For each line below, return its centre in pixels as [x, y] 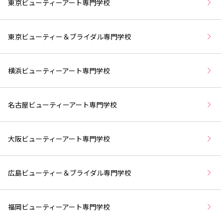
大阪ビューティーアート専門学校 [59, 138]
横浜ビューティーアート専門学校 [59, 70]
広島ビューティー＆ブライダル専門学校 [70, 172]
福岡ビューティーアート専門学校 [59, 206]
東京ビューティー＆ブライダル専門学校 [70, 36]
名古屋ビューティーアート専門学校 [62, 104]
